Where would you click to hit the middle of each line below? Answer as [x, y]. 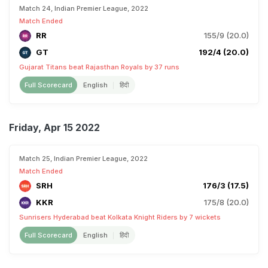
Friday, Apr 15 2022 [54, 127]
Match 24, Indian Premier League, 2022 [84, 8]
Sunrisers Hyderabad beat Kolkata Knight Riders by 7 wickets [120, 217]
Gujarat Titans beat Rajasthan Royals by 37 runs [99, 67]
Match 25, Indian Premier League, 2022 [83, 159]
